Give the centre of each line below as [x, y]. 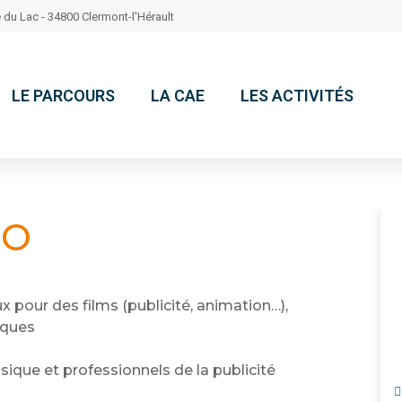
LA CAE [178, 95]
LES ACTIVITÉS [297, 95]
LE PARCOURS [64, 95]
